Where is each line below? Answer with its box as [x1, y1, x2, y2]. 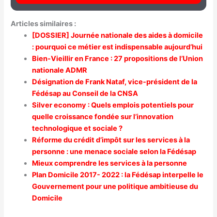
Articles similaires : [11, 19, 77, 28]
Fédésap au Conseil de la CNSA [32, 89, 139, 98]
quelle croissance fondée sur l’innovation [32, 112, 174, 121]
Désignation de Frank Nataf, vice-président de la [32, 77, 198, 86]
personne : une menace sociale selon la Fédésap [32, 147, 197, 156]
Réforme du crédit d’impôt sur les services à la [32, 135, 190, 144]
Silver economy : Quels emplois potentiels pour [32, 100, 194, 109]
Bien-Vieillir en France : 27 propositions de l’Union [32, 54, 203, 63]
